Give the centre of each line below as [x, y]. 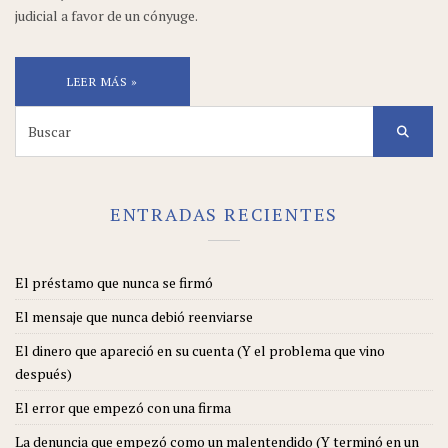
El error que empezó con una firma [123, 407]
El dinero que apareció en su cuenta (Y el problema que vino [200, 350]
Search [35, 116]
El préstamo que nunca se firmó [114, 282]
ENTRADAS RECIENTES [224, 213]
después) [43, 373]
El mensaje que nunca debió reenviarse [134, 316]
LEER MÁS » [103, 81]
